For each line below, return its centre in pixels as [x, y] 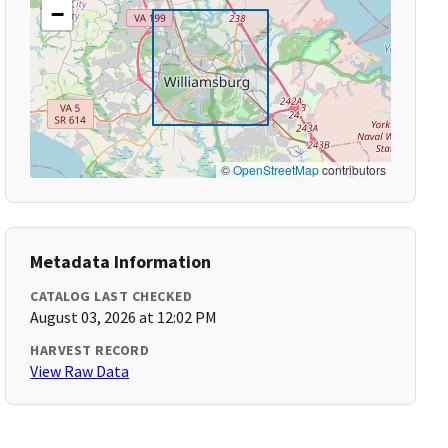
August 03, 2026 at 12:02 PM [124, 317]
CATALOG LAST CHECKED [111, 296]
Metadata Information [121, 261]
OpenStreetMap [275, 169]
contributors [352, 169]
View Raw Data [80, 371]
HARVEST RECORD [90, 350]
